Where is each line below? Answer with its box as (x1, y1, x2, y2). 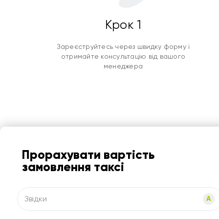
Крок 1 (105, 18, 142, 32)
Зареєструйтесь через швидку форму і (56, 43, 190, 50)
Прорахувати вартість (22, 147, 154, 162)
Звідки (24, 194, 47, 203)
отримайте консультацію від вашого (61, 52, 186, 60)
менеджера (103, 62, 143, 70)
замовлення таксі (22, 159, 124, 175)
